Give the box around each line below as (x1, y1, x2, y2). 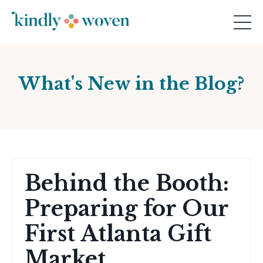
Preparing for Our (25, 195, 228, 222)
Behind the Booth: (25, 170, 229, 197)
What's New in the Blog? (19, 73, 244, 95)
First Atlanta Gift (25, 221, 211, 248)
